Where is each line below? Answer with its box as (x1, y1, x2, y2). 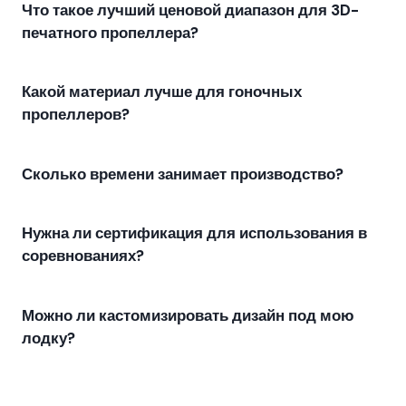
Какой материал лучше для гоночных (22, 82, 302, 102)
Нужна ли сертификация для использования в (22, 223, 367, 244)
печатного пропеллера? (22, 22, 198, 43)
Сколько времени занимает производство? (22, 163, 343, 184)
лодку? (22, 327, 75, 348)
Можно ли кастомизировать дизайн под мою (22, 304, 354, 325)
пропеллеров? (22, 104, 130, 125)
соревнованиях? (22, 246, 144, 266)
